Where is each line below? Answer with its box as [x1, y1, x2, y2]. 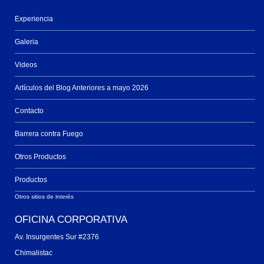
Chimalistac [15, 249, 52, 258]
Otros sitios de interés [15, 193, 74, 200]
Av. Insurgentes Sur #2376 [15, 233, 99, 242]
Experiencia [15, 15, 53, 24]
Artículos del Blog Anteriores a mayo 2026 [15, 84, 148, 93]
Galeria [15, 38, 38, 47]
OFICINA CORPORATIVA [15, 214, 127, 226]
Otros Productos [15, 153, 66, 161]
